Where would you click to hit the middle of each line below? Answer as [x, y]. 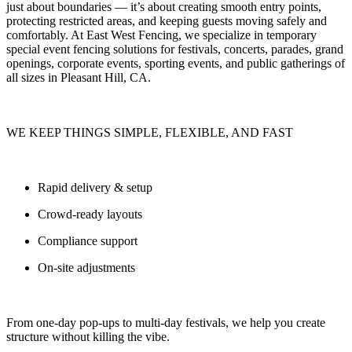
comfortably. [37, 35]
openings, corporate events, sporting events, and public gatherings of [176, 64]
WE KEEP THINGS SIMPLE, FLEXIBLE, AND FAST [150, 133]
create [311, 323]
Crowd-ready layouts [90, 214]
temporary [291, 35]
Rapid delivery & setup [95, 188]
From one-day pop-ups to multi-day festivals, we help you [151, 323]
